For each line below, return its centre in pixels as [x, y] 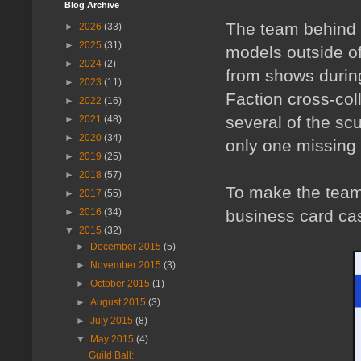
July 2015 [113, 321]
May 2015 [114, 340]
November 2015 [127, 266]
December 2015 [127, 247]
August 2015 [120, 303]
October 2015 [122, 284]
